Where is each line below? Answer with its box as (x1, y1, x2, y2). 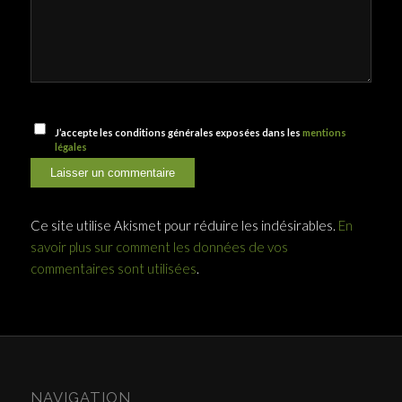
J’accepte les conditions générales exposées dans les (55, 127, 303, 139)
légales (55, 141, 88, 153)
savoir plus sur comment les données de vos (30, 239, 288, 256)
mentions (302, 127, 347, 139)
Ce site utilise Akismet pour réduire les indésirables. (30, 217, 338, 234)
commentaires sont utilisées (30, 260, 197, 277)
